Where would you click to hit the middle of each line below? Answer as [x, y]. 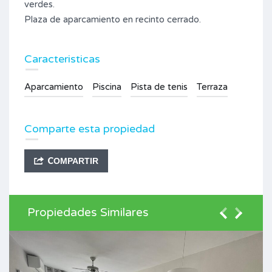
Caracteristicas [62, 59]
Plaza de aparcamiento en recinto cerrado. [113, 19]
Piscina [107, 87]
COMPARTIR [73, 161]
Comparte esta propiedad [90, 128]
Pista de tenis [159, 87]
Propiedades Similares [88, 212]
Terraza [212, 87]
